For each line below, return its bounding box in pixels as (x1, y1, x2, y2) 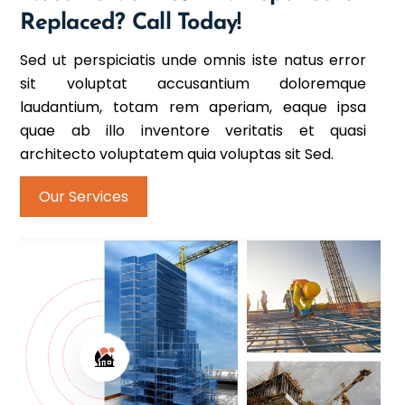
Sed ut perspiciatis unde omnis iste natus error (20, 50, 367, 71)
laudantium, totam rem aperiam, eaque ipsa (20, 97, 367, 118)
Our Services (39, 186, 129, 208)
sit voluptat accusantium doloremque (20, 73, 367, 95)
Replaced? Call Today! (20, 11, 241, 34)
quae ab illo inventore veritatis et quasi (20, 120, 367, 142)
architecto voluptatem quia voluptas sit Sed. (20, 144, 334, 165)
